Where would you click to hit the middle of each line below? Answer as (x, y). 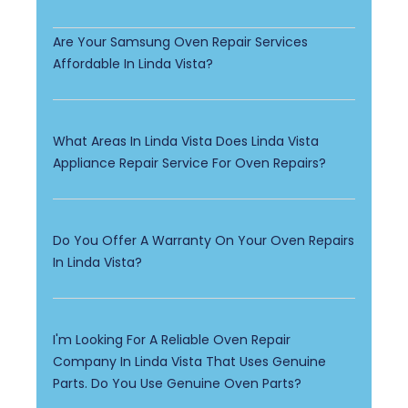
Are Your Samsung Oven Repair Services (181, 41)
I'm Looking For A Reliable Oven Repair (172, 339)
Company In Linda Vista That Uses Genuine (190, 361)
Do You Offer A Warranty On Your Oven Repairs (204, 240)
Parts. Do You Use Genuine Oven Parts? (178, 383)
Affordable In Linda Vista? (133, 63)
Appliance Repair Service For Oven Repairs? (190, 163)
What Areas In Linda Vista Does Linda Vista (186, 141)
